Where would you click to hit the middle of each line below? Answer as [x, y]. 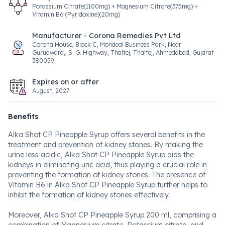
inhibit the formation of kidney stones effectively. [89, 195]
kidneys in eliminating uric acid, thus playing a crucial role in [107, 165]
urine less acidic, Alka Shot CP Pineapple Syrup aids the [101, 155]
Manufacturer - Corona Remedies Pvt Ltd [106, 36]
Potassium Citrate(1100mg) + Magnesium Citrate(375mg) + [115, 6]
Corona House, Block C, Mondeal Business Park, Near [107, 44]
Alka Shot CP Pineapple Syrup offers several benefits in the [106, 135]
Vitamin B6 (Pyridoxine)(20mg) [76, 14]
